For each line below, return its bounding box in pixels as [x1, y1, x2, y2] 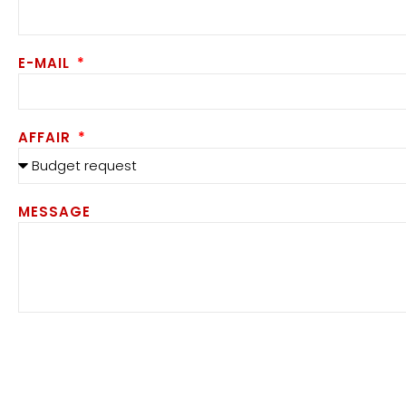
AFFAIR [18, 128, 75, 148]
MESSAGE [18, 202, 91, 222]
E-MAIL [18, 53, 74, 73]
